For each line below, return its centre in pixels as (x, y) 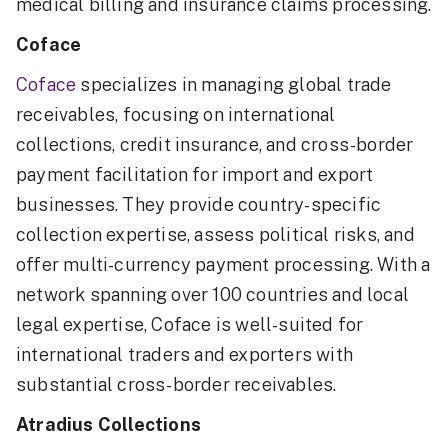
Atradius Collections (108, 425)
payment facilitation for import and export (195, 175)
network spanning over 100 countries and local (213, 295)
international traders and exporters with (185, 355)
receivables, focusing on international (176, 115)
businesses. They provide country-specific (199, 205)
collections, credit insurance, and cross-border (215, 145)
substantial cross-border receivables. (176, 385)
